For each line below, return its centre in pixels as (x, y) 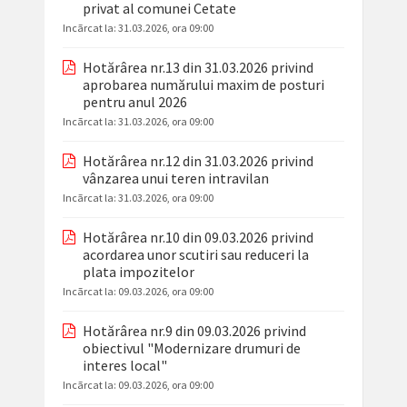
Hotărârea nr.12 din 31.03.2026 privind (198, 161)
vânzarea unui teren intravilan (175, 179)
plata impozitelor (138, 272)
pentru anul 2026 (134, 102)
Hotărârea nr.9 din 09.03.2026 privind (194, 331)
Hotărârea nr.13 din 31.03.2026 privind (198, 68)
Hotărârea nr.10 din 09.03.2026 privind (198, 238)
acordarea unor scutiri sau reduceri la (195, 255)
